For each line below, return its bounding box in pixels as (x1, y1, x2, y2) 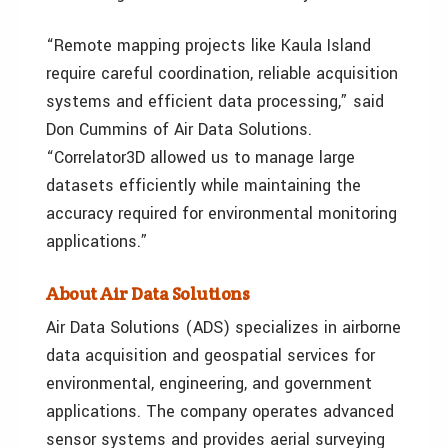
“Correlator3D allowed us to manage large (46, 146, 355, 169)
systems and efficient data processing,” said (46, 90, 384, 113)
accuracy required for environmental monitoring (46, 202, 397, 225)
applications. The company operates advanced (46, 400, 394, 423)
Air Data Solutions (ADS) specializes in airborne (46, 316, 401, 339)
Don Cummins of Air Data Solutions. (46, 118, 312, 141)
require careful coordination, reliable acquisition (46, 62, 398, 85)
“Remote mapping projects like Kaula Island (46, 34, 371, 57)
